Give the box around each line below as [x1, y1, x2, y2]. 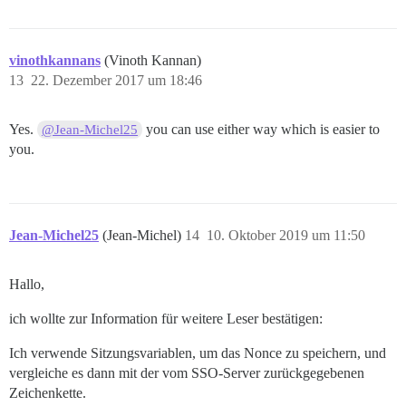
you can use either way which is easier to [142, 121, 381, 138]
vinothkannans [9, 53, 101, 69]
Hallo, [9, 276, 44, 293]
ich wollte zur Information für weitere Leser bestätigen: [9, 311, 323, 327]
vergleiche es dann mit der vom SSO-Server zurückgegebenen [9, 365, 364, 382]
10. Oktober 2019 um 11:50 [207, 227, 365, 244]
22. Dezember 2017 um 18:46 [31, 72, 202, 89]
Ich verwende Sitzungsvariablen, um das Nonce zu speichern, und [9, 345, 386, 362]
